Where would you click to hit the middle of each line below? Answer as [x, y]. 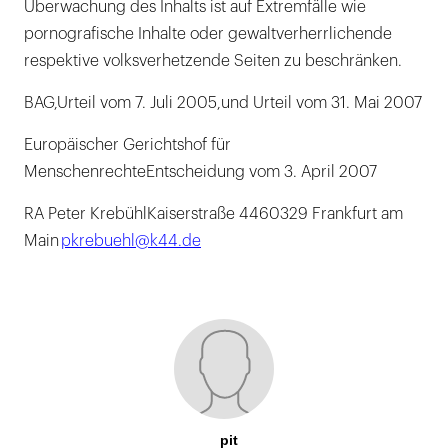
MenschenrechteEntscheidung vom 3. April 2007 [200, 172]
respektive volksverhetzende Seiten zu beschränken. [213, 61]
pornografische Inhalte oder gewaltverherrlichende [208, 34]
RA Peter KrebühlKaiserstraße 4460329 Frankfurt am [213, 214]
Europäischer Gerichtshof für [127, 145]
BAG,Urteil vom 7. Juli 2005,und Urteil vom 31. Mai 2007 [223, 103]
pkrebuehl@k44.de [131, 241]
